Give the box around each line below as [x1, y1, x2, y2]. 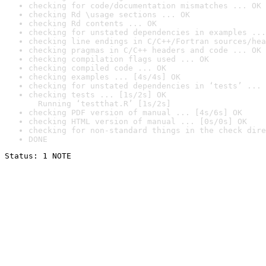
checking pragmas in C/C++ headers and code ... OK [28, 46, 261, 55]
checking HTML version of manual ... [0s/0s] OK [28, 117, 247, 126]
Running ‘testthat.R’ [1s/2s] [28, 99, 171, 108]
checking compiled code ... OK [28, 64, 166, 72]
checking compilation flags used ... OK [28, 55, 209, 64]
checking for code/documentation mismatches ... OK [28, 1, 261, 10]
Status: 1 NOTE [5, 151, 71, 160]
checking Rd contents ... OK [28, 19, 157, 28]
